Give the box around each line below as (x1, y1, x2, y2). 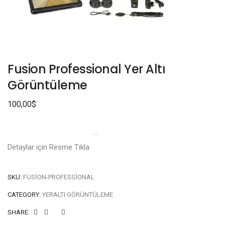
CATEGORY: (8, 191, 42, 198)
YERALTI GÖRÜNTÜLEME (42, 191, 113, 198)
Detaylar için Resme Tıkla (8, 143, 91, 152)
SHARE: (8, 208, 30, 216)
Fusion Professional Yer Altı (8, 61, 165, 77)
